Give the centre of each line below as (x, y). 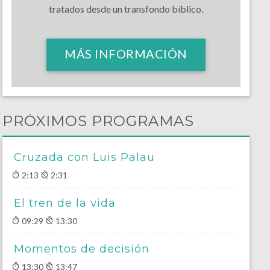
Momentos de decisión (81, 249)
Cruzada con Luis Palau (84, 158)
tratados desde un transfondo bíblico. (126, 9)
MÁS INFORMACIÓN (126, 54)
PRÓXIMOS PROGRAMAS (98, 121)
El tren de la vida (64, 203)
